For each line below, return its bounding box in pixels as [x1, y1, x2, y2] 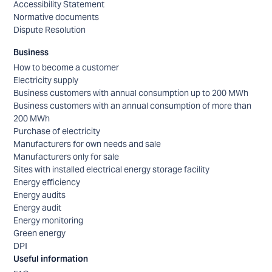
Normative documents [13, 11, 100, 22]
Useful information [13, 253, 89, 264]
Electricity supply [13, 74, 79, 86]
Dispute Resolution [13, 24, 86, 35]
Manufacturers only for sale [13, 151, 120, 162]
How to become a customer [13, 61, 120, 73]
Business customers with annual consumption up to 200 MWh [13, 87, 249, 98]
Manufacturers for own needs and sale [13, 138, 161, 149]
